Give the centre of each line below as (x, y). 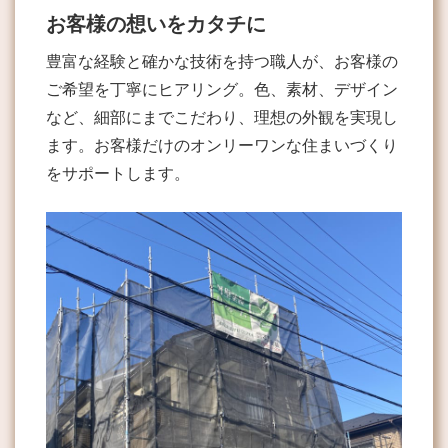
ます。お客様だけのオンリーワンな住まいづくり (222, 145)
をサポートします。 (118, 173)
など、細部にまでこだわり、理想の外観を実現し (222, 117)
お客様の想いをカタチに (156, 23)
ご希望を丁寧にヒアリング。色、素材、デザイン (222, 89)
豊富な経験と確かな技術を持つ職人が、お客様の (222, 61)
